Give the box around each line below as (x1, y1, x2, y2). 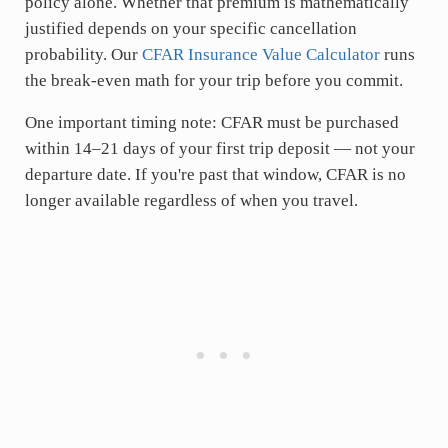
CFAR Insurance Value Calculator (141, 45, 380, 64)
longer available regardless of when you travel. (24, 191, 358, 210)
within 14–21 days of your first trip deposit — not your (24, 139, 415, 158)
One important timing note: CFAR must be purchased (24, 113, 399, 132)
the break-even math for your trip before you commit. (24, 71, 403, 90)
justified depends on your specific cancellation (24, 19, 357, 38)
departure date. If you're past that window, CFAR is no (24, 165, 406, 184)
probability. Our (24, 45, 142, 64)
